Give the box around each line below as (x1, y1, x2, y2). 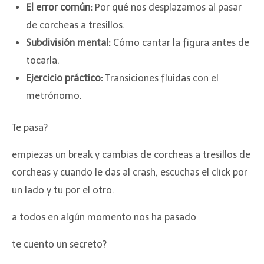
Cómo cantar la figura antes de (111, 37, 249, 48)
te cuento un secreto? (12, 238, 107, 250)
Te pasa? (12, 121, 48, 133)
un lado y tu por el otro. (12, 184, 114, 196)
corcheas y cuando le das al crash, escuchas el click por (12, 166, 247, 178)
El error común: (26, 1, 93, 13)
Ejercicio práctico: (26, 72, 103, 84)
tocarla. (26, 54, 60, 66)
